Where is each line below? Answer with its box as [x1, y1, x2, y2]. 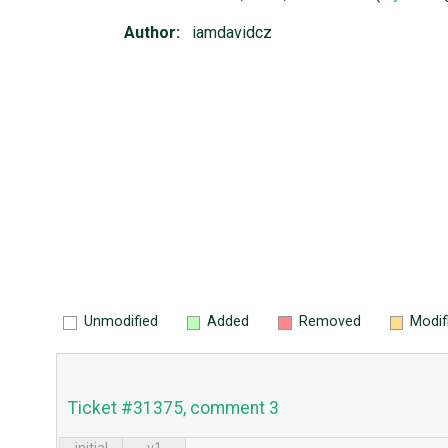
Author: [124, 23, 180, 43]
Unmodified [83, 312, 158, 330]
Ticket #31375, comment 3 [67, 397, 279, 418]
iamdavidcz [192, 23, 272, 43]
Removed [298, 312, 361, 330]
